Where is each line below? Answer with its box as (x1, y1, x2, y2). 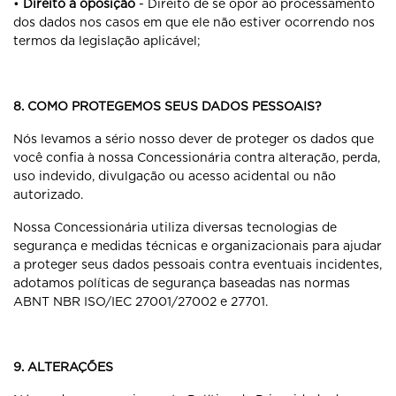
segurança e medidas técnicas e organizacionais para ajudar (13, 239, 382, 253)
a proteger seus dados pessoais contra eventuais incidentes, (13, 257, 382, 271)
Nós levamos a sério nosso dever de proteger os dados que (13, 132, 374, 146)
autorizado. (13, 187, 83, 202)
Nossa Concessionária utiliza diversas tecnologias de (13, 220, 337, 234)
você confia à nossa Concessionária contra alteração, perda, (13, 150, 380, 164)
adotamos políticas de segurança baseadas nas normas (13, 276, 350, 290)
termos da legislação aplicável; (13, 34, 201, 48)
